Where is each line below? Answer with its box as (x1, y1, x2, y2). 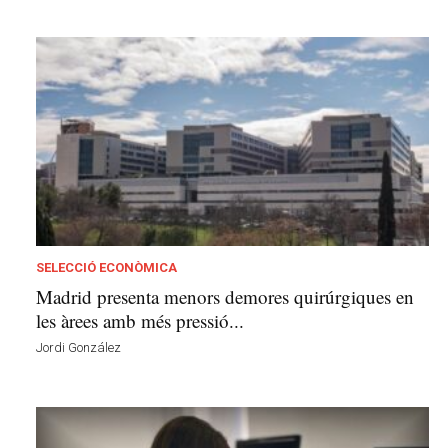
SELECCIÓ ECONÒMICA (36, 260, 177, 276)
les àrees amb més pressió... (36, 308, 244, 334)
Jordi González (36, 340, 121, 356)
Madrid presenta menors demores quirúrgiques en (36, 284, 414, 310)
